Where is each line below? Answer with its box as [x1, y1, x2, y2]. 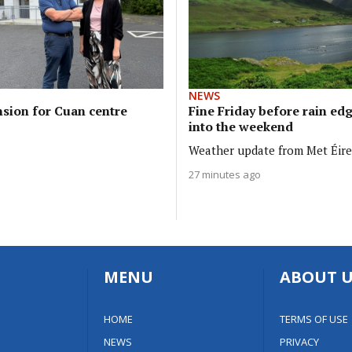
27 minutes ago [189, 167, 261, 181]
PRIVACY [279, 335, 319, 350]
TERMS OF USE [279, 312, 348, 327]
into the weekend [189, 117, 293, 135]
